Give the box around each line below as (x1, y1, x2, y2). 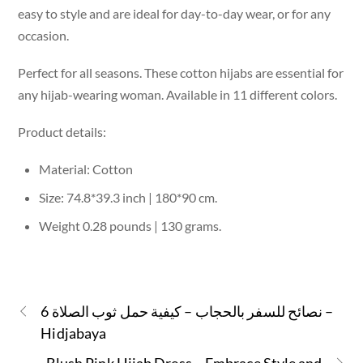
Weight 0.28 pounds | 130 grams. (39, 218, 221, 234)
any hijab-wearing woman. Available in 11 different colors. (18, 86, 338, 102)
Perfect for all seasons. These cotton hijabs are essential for (18, 64, 344, 80)
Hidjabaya (41, 324, 107, 343)
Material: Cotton (39, 161, 133, 177)
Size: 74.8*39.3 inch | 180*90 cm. (39, 190, 217, 206)
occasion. (18, 27, 70, 43)
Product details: (18, 124, 107, 140)
